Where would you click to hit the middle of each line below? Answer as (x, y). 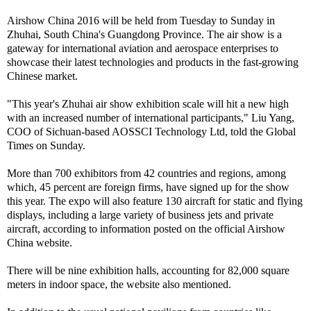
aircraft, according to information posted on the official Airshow (146, 229)
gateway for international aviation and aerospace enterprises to (143, 48)
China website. (40, 243)
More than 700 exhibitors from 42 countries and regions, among (146, 173)
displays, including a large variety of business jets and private (140, 215)
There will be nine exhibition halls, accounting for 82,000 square (148, 270)
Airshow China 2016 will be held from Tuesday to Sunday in (141, 20)
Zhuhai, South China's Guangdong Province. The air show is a (144, 34)
